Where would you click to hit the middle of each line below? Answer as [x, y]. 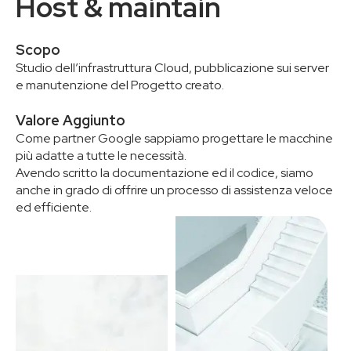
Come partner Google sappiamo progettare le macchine [174, 139]
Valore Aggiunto [71, 121]
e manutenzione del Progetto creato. [120, 85]
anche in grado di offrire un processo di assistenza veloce [174, 190]
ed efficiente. [54, 208]
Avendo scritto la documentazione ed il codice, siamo [165, 173]
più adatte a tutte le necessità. [101, 156]
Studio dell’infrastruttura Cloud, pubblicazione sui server [172, 68]
